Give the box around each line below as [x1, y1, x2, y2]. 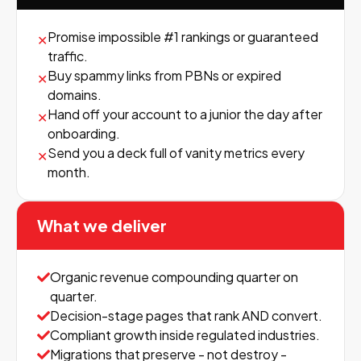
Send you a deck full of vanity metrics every [48, 144, 305, 161]
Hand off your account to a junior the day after [48, 106, 322, 122]
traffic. [48, 48, 88, 64]
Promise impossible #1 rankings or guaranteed [48, 28, 318, 45]
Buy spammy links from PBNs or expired [48, 67, 281, 84]
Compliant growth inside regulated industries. [50, 326, 320, 343]
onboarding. [48, 125, 120, 142]
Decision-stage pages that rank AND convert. [50, 307, 322, 324]
